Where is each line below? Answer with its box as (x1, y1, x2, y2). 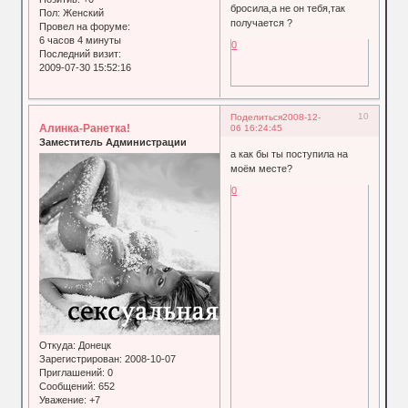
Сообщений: (39, 381, 97, 393)
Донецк (76, 340, 112, 352)
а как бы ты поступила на (230, 148, 349, 160)
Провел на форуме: (39, 21, 131, 33)
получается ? (230, 17, 293, 29)
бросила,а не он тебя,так (230, 3, 346, 15)
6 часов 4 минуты (39, 35, 122, 46)
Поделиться (230, 111, 283, 122)
